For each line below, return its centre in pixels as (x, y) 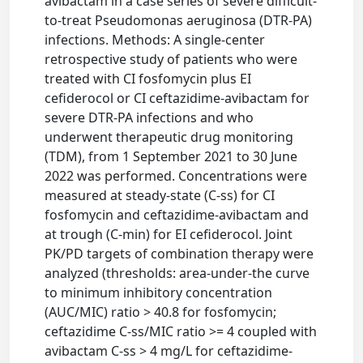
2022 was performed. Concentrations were (176, 176)
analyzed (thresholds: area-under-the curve (177, 273)
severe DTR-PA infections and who (149, 117)
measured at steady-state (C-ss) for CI (160, 195)
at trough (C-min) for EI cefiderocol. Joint (169, 234)
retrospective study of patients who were (171, 59)
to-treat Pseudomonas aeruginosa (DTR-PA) (179, 20)
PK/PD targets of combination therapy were (179, 254)
